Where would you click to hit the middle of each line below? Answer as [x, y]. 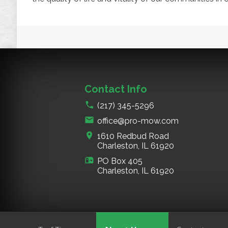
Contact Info [116, 89]
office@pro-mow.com [138, 121]
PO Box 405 [120, 161]
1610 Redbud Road [133, 136]
